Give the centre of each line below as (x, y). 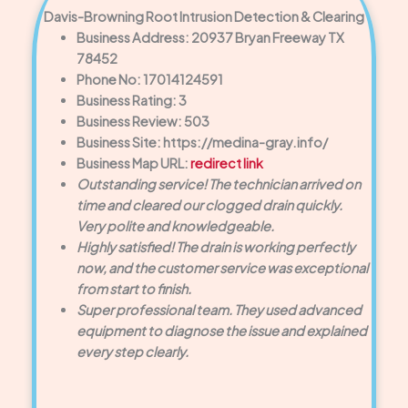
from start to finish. (133, 289)
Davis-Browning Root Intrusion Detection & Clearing (204, 17)
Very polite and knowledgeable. (175, 226)
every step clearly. (132, 352)
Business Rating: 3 (131, 101)
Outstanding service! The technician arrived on (218, 184)
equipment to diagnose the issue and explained (221, 331)
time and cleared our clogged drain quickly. (209, 205)
